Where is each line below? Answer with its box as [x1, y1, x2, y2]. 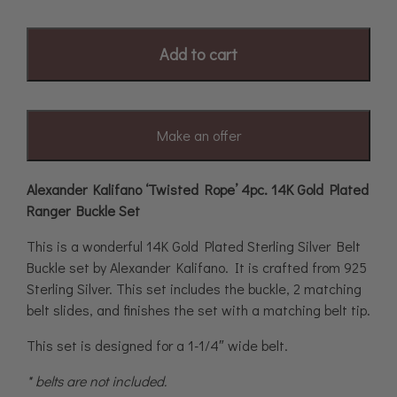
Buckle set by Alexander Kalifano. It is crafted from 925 [27, 257, 367, 276]
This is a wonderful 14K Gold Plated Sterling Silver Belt [27, 236, 361, 255]
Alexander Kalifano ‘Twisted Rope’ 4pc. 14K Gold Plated [27, 179, 369, 198]
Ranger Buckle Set [27, 200, 140, 220]
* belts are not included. [27, 370, 167, 390]
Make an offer [156, 125, 241, 144]
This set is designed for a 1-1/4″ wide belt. [27, 335, 288, 354]
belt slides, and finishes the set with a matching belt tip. [27, 300, 370, 319]
